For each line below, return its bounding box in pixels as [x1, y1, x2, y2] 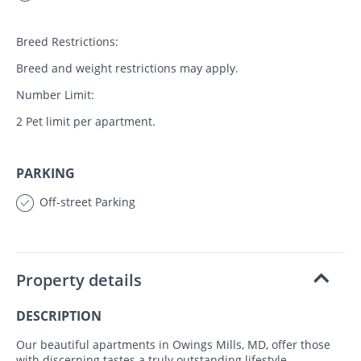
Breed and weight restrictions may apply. [16, 60, 239, 76]
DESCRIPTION [16, 306, 102, 325]
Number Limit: [16, 86, 94, 102]
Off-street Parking [36, 193, 135, 210]
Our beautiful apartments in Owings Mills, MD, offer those [16, 336, 330, 352]
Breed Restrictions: [16, 33, 118, 49]
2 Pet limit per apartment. [16, 113, 156, 129]
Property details [16, 268, 142, 291]
